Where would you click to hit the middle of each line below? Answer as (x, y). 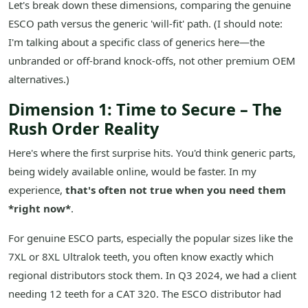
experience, (37, 190)
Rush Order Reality (84, 129)
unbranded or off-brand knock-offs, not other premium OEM (152, 61)
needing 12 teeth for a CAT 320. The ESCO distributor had (145, 294)
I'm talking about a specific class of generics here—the (136, 42)
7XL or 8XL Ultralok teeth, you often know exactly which (141, 257)
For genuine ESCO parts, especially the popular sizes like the (151, 238)
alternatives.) (39, 79)
